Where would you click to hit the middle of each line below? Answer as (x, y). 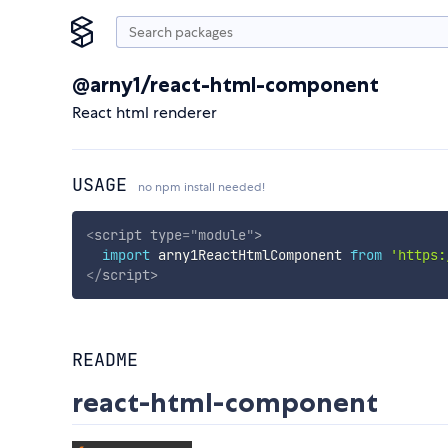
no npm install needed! (201, 187)
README (105, 360)
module (221, 234)
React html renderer (144, 112)
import (125, 254)
